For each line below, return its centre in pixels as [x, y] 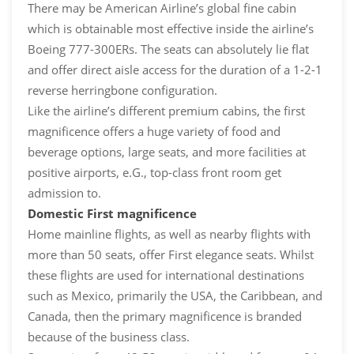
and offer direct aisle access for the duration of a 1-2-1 [175, 70]
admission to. [64, 193]
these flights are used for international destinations [166, 275]
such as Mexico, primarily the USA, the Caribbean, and [175, 296]
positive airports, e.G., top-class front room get [154, 173]
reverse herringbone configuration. [122, 90]
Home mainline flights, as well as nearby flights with [169, 234]
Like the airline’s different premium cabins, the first [166, 111]
